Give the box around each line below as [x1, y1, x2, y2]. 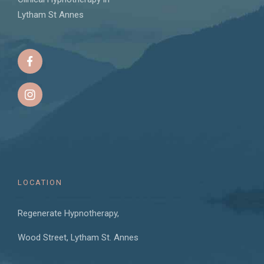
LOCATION [18, 178, 62, 187]
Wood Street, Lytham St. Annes [18, 232, 138, 243]
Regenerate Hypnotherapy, [18, 208, 119, 219]
